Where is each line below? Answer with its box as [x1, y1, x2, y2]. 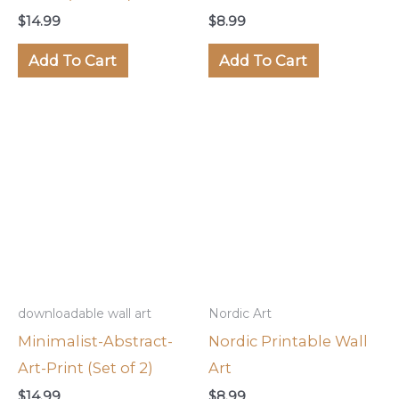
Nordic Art [208, 305, 272, 322]
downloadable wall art [18, 305, 151, 322]
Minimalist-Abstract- [18, 332, 173, 351]
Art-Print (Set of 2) [18, 359, 153, 378]
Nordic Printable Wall [208, 332, 368, 351]
